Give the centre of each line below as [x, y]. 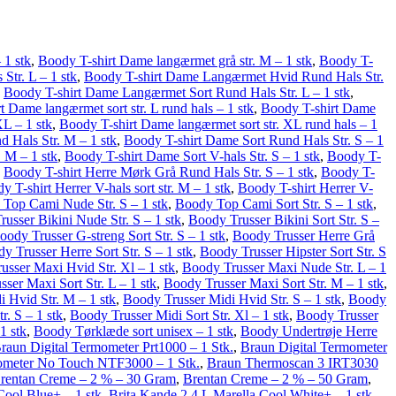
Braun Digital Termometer [314, 347]
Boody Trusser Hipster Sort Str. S [293, 251]
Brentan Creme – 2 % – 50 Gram [275, 379]
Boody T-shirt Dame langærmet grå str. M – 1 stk [175, 61]
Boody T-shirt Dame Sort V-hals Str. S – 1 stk [192, 156]
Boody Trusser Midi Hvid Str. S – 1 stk [232, 299]
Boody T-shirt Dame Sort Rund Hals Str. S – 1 [254, 140]
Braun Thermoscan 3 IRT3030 [293, 363]
